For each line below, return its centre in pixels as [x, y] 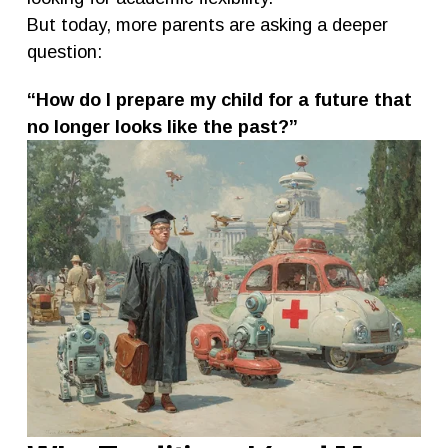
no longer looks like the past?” [162, 126]
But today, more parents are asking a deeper [207, 24]
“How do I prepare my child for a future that [219, 99]
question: [64, 51]
